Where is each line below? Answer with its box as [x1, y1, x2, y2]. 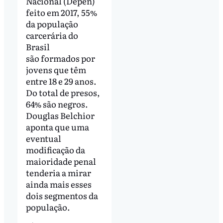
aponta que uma [25, 120, 89, 133]
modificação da [25, 143, 85, 156]
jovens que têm [25, 63, 86, 76]
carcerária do [25, 29, 78, 42]
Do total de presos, [25, 86, 100, 99]
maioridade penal [25, 155, 96, 168]
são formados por [25, 52, 95, 65]
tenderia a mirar [25, 166, 91, 179]
